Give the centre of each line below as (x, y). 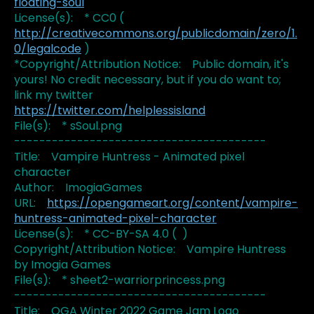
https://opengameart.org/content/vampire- (172, 203)
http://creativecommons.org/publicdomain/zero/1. (156, 34)
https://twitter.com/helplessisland (110, 111)
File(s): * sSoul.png (68, 126)
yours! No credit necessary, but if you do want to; (148, 80)
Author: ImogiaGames (78, 188)
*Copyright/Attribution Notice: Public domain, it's (151, 64)
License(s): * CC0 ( (69, 18)
